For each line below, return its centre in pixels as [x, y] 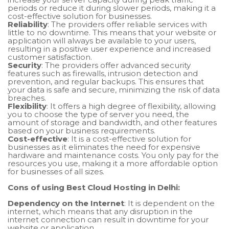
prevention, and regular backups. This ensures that [106, 82]
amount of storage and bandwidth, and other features [112, 123]
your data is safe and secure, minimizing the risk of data [114, 90]
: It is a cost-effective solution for [129, 139]
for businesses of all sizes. [56, 172]
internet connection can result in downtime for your [108, 220]
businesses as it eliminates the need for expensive [104, 147]
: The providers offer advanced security [116, 65]
